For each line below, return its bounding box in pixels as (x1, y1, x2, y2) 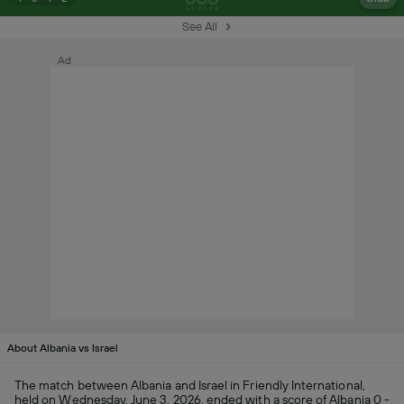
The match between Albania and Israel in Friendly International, (14, 377, 365, 392)
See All (181, 20, 217, 34)
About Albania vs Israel (7, 341, 118, 354)
